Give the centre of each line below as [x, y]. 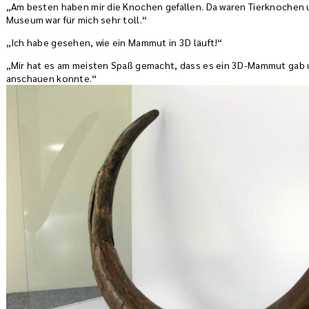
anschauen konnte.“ [51, 78]
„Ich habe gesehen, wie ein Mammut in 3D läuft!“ [114, 42]
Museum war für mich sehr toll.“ [77, 19]
